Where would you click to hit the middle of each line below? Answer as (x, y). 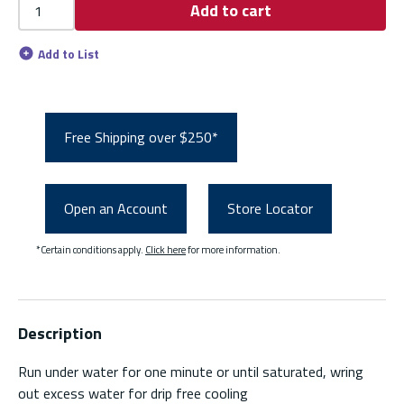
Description (60, 333)
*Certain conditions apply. (91, 249)
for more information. (233, 249)
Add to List (69, 54)
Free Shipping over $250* (141, 138)
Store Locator (270, 209)
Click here (165, 249)
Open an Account (116, 209)
